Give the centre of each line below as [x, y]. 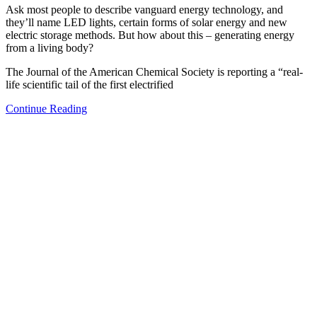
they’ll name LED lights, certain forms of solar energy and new [146, 22]
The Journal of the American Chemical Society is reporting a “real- [154, 71]
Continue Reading [46, 108]
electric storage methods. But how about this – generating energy [150, 35]
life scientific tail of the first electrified [90, 84]
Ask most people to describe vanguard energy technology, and [144, 9]
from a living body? [50, 47]
